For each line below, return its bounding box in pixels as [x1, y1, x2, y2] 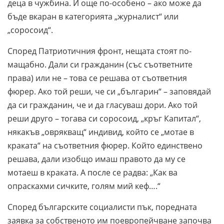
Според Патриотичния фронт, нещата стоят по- [7, 45, 191, 57]
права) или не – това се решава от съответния [7, 72, 187, 84]
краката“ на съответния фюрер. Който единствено [7, 140, 202, 151]
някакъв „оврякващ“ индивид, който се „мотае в [7, 126, 194, 138]
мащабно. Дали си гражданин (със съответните [7, 59, 192, 70]
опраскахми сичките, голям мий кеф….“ [7, 180, 160, 192]
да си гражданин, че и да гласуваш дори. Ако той [7, 99, 197, 111]
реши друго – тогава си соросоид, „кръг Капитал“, [7, 113, 201, 124]
